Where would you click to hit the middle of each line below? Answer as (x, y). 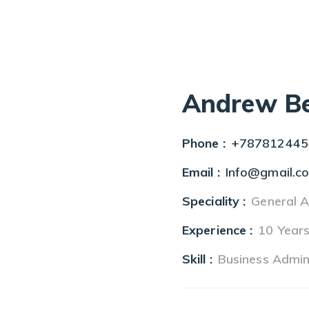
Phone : (204, 143)
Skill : (197, 259)
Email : (201, 172)
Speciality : (214, 201)
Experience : (218, 230)
